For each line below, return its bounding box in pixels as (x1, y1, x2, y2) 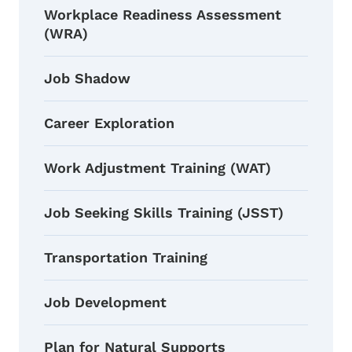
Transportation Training (44, 249, 207, 266)
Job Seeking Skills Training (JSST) (44, 204, 284, 222)
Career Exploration (44, 115, 174, 132)
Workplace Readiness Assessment (44, 6, 281, 24)
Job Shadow (44, 70, 130, 87)
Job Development (44, 294, 167, 311)
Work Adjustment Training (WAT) (44, 159, 271, 177)
